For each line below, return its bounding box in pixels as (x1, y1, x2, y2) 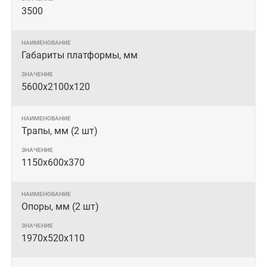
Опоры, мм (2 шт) (21, 201, 99, 212)
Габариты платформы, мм (21, 49, 138, 61)
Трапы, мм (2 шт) (21, 125, 98, 136)
